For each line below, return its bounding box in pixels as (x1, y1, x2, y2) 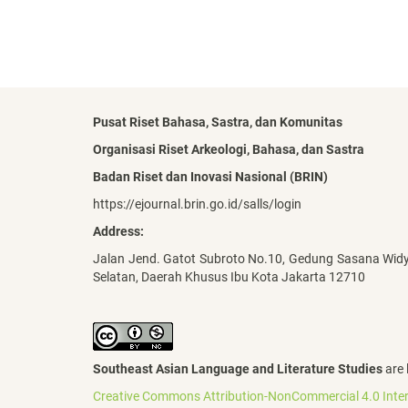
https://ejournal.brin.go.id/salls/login (93, 197, 301, 211)
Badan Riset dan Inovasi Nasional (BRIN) (93, 169, 328, 184)
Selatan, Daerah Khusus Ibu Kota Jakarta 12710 (93, 270, 368, 284)
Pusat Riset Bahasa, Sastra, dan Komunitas (93, 115, 342, 129)
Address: (93, 224, 144, 239)
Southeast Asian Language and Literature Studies (93, 362, 382, 376)
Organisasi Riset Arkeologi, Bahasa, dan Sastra (93, 142, 367, 157)
